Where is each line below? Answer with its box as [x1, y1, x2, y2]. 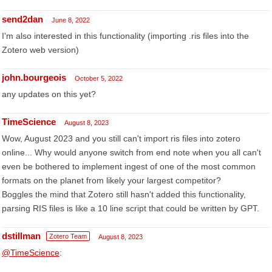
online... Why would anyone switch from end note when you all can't [2, 148, 261, 157]
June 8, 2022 [52, 16, 90, 24]
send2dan [2, 14, 43, 24]
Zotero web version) [2, 45, 79, 55]
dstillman [2, 231, 41, 241]
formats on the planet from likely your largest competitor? [2, 175, 221, 185]
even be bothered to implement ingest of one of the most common [2, 161, 256, 171]
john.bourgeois [2, 72, 66, 83]
